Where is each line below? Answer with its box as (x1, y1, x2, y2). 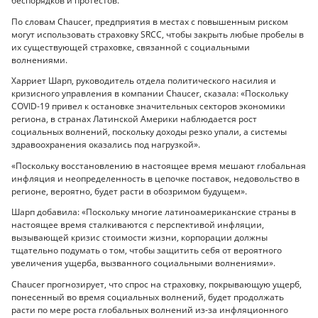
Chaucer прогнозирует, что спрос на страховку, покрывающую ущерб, (11, 278, 302, 290)
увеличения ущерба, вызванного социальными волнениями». (11, 257, 275, 270)
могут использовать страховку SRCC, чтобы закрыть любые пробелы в (11, 28, 304, 40)
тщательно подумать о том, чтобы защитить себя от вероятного (11, 244, 282, 257)
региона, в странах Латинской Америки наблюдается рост (11, 113, 257, 126)
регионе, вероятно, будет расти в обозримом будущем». (11, 185, 247, 197)
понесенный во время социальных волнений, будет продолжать (11, 290, 284, 303)
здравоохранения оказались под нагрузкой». (11, 138, 200, 151)
